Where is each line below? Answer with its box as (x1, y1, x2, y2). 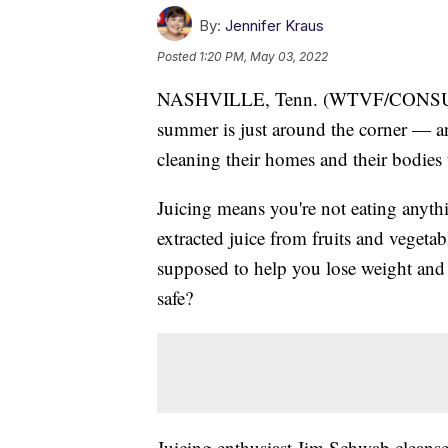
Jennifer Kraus (225, 15, 324, 35)
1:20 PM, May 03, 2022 (199, 48, 328, 64)
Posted (157, 48, 199, 64)
